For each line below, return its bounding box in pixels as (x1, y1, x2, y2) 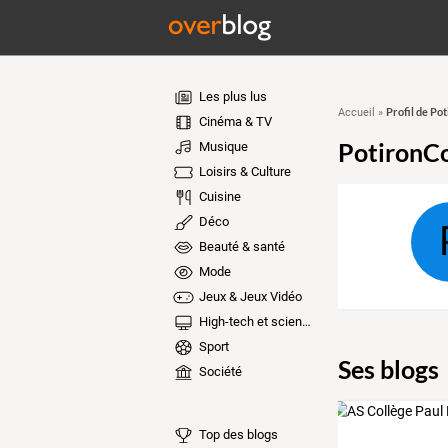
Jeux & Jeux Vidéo (195, 289, 302, 304)
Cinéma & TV (195, 114, 272, 129)
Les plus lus (195, 89, 267, 104)
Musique (195, 139, 248, 154)
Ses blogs (337, 353, 439, 384)
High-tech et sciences (195, 314, 302, 329)
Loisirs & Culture (195, 164, 291, 179)
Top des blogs (195, 426, 278, 442)
